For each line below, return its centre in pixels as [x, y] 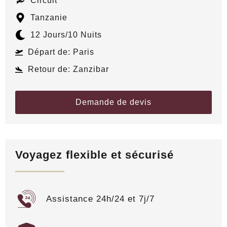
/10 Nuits [84, 35]
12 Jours [48, 35]
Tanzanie [49, 17]
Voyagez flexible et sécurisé [94, 155]
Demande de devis [113, 102]
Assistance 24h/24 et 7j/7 [101, 199]
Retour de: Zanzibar [68, 69]
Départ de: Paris [61, 52]
